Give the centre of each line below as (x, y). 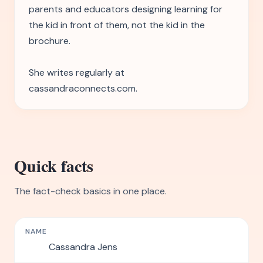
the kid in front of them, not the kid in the (117, 25)
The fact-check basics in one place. (90, 191)
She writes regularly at (77, 73)
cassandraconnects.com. (83, 88)
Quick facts (54, 166)
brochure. (50, 41)
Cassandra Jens (83, 247)
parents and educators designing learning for (126, 9)
